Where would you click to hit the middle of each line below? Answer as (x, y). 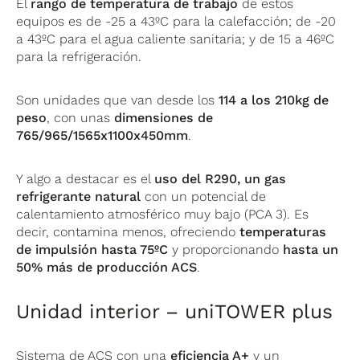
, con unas (81, 117)
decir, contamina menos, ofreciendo (128, 231)
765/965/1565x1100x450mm (102, 135)
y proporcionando (226, 249)
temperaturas (283, 231)
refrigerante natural (79, 196)
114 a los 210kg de (274, 100)
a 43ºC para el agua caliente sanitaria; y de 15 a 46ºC (176, 39)
